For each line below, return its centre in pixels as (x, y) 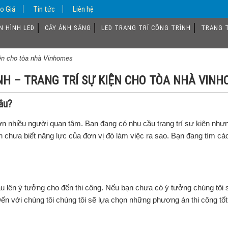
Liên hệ (83, 9)
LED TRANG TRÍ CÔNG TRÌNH (146, 28)
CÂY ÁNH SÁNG (68, 28)
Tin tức (44, 9)
